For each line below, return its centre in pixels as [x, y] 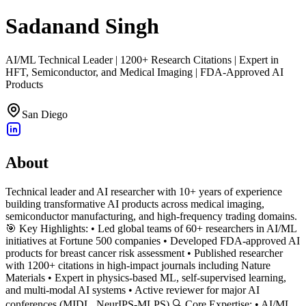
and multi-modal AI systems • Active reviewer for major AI [133, 290]
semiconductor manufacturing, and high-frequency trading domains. [151, 216]
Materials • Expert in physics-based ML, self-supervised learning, [146, 277]
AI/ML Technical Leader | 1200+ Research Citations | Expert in [142, 59]
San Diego [45, 114]
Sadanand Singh [82, 26]
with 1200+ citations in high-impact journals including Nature [138, 265]
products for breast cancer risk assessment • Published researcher [144, 253]
